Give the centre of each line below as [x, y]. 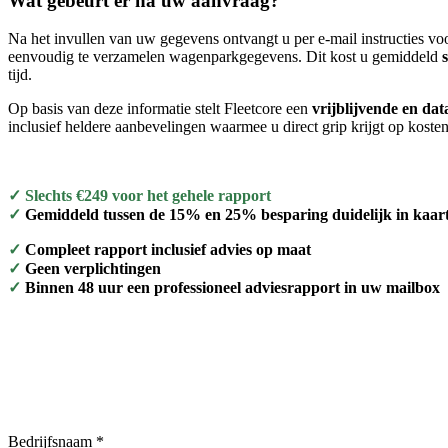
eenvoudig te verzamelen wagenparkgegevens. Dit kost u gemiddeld [225, 57]
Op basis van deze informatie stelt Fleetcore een [160, 109]
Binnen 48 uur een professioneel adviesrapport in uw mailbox [230, 288]
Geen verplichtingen [91, 269]
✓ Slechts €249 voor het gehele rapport [139, 196]
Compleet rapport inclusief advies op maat [166, 250]
